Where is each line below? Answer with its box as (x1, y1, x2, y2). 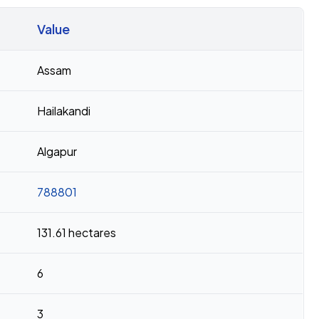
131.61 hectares (37, 225, 116, 240)
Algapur (37, 144, 77, 159)
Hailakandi (37, 103, 90, 118)
